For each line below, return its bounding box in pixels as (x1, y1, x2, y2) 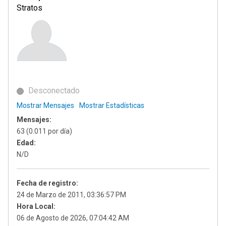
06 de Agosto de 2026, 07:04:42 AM (17, 214, 129, 222)
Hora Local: (17, 202, 55, 210)
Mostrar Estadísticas (79, 101, 144, 109)
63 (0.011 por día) (17, 127, 72, 135)
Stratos (17, 3, 42, 13)
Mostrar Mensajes (17, 101, 74, 109)
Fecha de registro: (17, 179, 78, 187)
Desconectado (26, 86, 80, 95)
